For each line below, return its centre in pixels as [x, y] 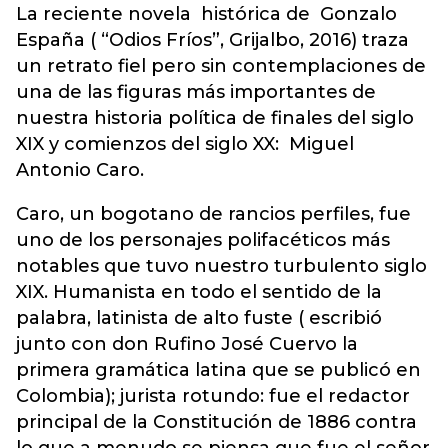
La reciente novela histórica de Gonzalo [206, 14]
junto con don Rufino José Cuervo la [187, 344]
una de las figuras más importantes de [196, 92]
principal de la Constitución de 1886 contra [216, 422]
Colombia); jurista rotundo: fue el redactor [213, 396]
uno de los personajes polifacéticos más [203, 240]
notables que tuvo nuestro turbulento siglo [221, 266]
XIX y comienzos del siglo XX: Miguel [185, 144]
